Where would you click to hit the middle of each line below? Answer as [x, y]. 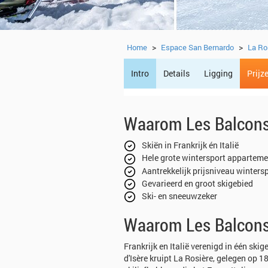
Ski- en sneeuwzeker [179, 196]
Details [176, 73]
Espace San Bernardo [197, 47]
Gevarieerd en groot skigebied [197, 183]
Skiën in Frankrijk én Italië [190, 145]
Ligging [218, 73]
